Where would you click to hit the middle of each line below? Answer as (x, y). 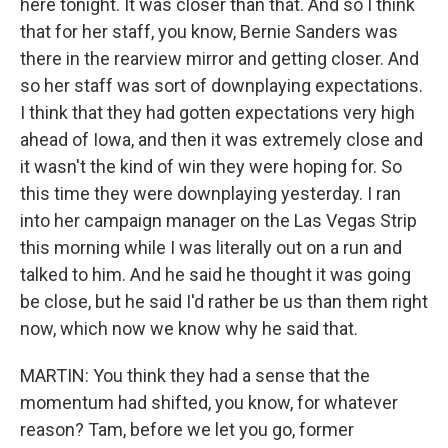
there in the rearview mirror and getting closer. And (219, 58)
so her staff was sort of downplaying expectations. (221, 85)
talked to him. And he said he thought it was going (215, 274)
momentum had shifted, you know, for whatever (209, 402)
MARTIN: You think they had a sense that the (195, 375)
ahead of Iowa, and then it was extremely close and (221, 139)
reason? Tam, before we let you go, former (187, 429)
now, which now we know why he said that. (189, 328)
